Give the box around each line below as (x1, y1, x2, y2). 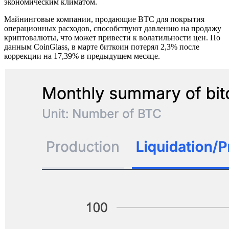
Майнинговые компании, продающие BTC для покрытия (4, 14, 204, 24)
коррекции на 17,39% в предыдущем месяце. (4, 51, 160, 60)
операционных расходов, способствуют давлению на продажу (4, 24, 221, 33)
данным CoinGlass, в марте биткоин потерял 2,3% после (4, 42, 199, 51)
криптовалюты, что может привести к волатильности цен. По (4, 33, 220, 42)
